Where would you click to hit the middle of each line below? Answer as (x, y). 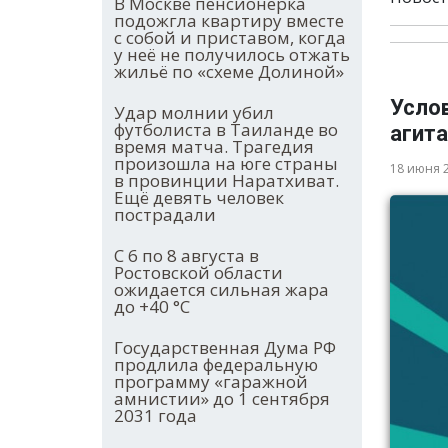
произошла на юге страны (226, 164)
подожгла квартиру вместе (229, 21)
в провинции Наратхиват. (226, 181)
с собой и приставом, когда (230, 38)
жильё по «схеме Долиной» (229, 72)
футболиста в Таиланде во (226, 130)
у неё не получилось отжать (232, 55)
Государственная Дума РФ (225, 348)
